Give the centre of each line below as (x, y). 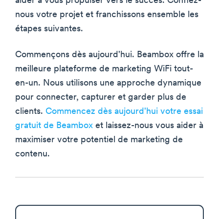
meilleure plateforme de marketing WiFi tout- (104, 69)
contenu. (33, 154)
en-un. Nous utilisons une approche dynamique (108, 84)
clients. (30, 112)
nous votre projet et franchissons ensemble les (107, 15)
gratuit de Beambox (54, 126)
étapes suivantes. (49, 29)
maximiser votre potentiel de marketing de (99, 140)
